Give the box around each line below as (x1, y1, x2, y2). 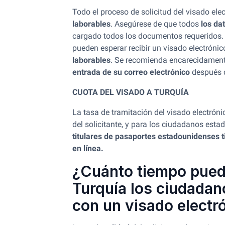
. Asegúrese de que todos (110, 19, 201, 29)
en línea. (72, 144, 103, 153)
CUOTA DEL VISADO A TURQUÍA (72, 87, 189, 97)
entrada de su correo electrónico (72, 67, 190, 77)
